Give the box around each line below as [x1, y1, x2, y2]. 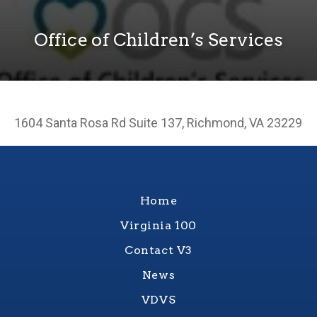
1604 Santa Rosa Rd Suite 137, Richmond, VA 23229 [14, 115, 302, 130]
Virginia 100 [120, 219, 197, 232]
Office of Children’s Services [33, 29, 284, 50]
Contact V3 [125, 243, 192, 257]
